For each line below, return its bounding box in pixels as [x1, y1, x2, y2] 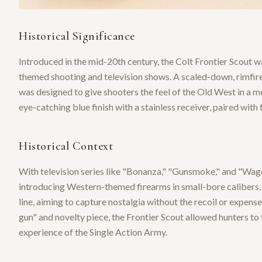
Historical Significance [19, 29, 135, 44]
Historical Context [19, 139, 113, 154]
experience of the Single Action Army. [19, 226, 167, 238]
